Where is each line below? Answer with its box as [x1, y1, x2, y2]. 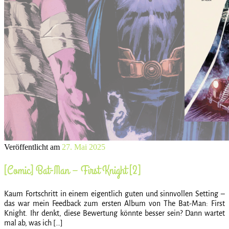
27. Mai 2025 [62, 142, 105, 151]
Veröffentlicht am [4, 142, 62, 151]
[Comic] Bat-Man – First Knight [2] [4, 162, 141, 179]
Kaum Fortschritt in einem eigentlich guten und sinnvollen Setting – [4, 189, 225, 198]
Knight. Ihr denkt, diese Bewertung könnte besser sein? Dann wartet [4, 209, 225, 217]
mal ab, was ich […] [4, 218, 63, 227]
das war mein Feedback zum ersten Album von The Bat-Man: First [4, 199, 225, 208]
